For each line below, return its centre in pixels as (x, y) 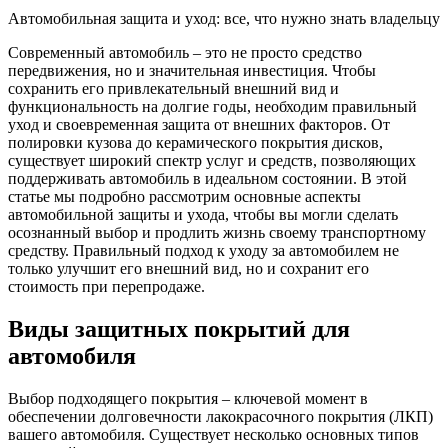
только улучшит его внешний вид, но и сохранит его (188, 268)
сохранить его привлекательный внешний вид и (173, 88)
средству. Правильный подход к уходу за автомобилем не (203, 250)
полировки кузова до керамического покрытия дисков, (195, 142)
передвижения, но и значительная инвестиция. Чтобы (192, 70)
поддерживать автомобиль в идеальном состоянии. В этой (207, 178)
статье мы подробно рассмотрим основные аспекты (184, 196)
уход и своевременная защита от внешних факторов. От (199, 124)
